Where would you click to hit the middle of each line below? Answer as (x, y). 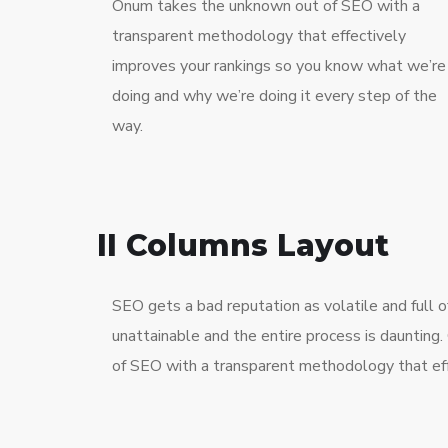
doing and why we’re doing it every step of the (274, 95)
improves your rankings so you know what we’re (279, 65)
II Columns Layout (243, 245)
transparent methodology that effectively (259, 35)
